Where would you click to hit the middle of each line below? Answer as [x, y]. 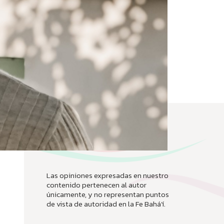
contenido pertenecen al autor [96, 185]
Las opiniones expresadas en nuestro [107, 175]
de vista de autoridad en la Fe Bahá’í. [106, 204]
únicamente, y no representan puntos [108, 194]
